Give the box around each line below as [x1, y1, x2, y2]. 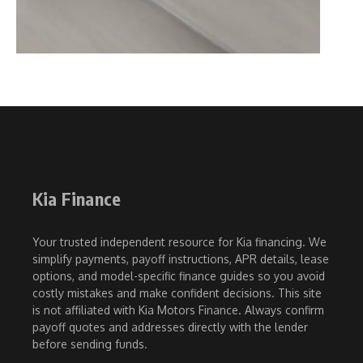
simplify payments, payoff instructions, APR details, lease [32, 252, 329, 267]
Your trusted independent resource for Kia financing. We [32, 235, 327, 250]
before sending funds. [32, 337, 147, 352]
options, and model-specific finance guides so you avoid [32, 269, 325, 284]
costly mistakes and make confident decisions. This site [32, 286, 322, 301]
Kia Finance [32, 187, 122, 211]
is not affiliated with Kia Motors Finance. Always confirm [32, 303, 324, 318]
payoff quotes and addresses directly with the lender [32, 320, 308, 335]
